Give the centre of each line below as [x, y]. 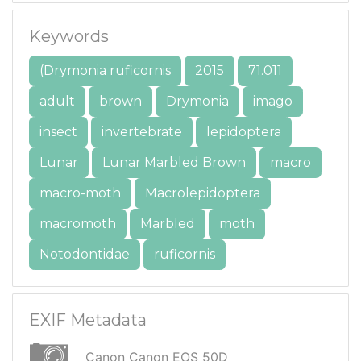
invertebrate [142, 131]
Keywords [69, 36]
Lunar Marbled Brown [174, 162]
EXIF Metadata [88, 320]
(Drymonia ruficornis [105, 70]
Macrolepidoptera [203, 193]
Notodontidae [85, 254]
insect [58, 131]
